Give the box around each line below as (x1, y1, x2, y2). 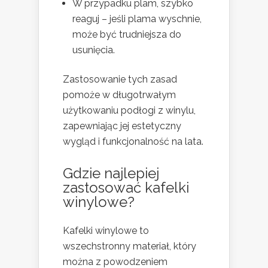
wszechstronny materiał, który (63, 240, 196, 252)
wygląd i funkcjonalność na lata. (63, 135, 203, 147)
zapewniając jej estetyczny (63, 120, 181, 132)
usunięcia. (72, 44, 115, 56)
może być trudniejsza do (72, 28, 181, 40)
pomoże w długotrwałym (63, 89, 176, 100)
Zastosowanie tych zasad (63, 73, 177, 85)
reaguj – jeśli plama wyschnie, (72, 13, 202, 25)
